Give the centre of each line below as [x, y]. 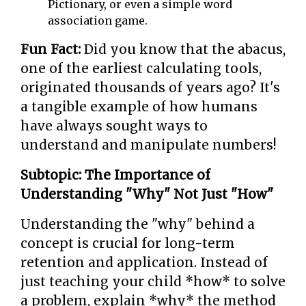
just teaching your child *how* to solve [153, 281]
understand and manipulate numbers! [149, 145]
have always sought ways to [114, 126]
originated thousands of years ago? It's [150, 87]
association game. [98, 20]
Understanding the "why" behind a [138, 224]
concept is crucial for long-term [128, 243]
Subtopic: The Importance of [115, 175]
